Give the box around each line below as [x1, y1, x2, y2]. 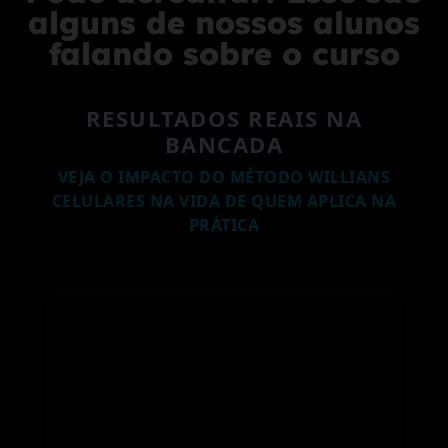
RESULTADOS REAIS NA [85, 103, 363, 134]
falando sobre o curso [48, 34, 400, 74]
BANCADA [164, 129, 284, 160]
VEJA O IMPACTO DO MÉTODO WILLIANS [57, 166, 391, 189]
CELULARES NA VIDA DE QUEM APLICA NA [51, 190, 397, 213]
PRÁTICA [188, 214, 260, 237]
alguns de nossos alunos [28, 3, 420, 43]
